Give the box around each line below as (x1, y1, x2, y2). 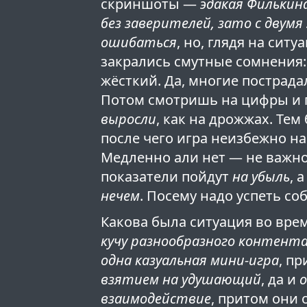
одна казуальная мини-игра (101, 251, 280, 270)
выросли (101, 110, 157, 129)
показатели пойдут (101, 167, 233, 186)
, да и (261, 270, 300, 289)
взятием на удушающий (101, 270, 262, 289)
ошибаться (101, 33, 177, 52)
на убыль (232, 167, 291, 186)
